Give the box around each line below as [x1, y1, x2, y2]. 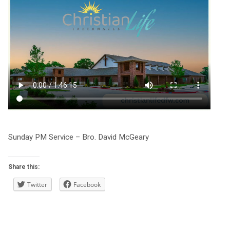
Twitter [27, 180, 47, 189]
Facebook [73, 180, 101, 189]
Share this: [8, 163, 40, 170]
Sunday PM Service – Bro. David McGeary [8, 132, 149, 142]
